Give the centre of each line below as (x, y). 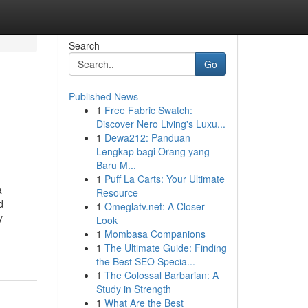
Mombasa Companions (155, 234)
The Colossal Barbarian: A (161, 275)
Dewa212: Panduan (147, 137)
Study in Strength (133, 289)
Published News (103, 96)
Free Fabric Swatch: (148, 110)
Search (84, 45)
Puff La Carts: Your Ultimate (164, 179)
